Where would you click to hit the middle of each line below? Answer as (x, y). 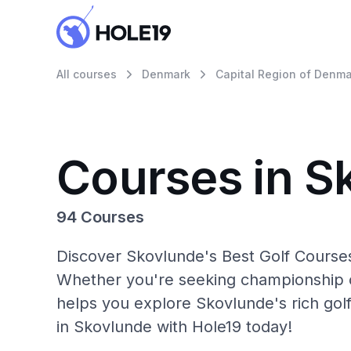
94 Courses (100, 217)
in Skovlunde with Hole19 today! (174, 327)
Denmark (166, 74)
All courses (87, 74)
